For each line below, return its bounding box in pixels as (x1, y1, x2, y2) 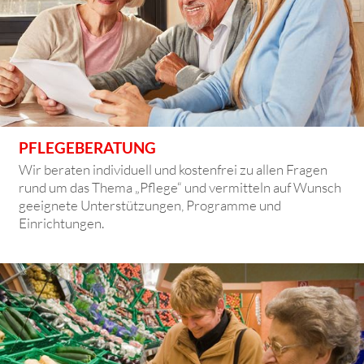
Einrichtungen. (19, 214, 105, 232)
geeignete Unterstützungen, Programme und (19, 196, 282, 214)
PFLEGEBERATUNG (19, 137, 157, 157)
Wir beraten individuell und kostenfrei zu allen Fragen (19, 160, 328, 178)
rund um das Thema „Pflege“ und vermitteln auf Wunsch (19, 178, 342, 196)
